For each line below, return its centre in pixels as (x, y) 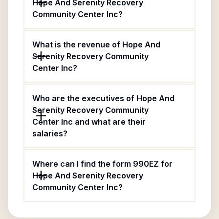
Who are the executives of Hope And (103, 98)
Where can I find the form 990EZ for (102, 164)
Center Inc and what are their (89, 122)
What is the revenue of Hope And (96, 44)
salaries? (50, 133)
